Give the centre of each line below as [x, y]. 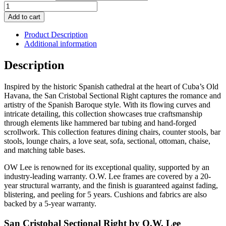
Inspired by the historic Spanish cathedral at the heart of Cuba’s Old [111, 87]
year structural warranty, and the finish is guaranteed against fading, [111, 186]
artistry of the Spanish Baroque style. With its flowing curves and [107, 105]
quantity [16, 41]
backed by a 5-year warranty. [50, 204]
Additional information [61, 44]
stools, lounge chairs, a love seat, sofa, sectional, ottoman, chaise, [107, 141]
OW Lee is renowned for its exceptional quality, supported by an [107, 167]
